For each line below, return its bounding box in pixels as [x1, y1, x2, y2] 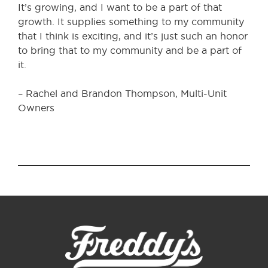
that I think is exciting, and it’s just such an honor [18, 31, 248, 41]
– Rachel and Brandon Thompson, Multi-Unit [18, 88, 227, 99]
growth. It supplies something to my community [18, 16, 244, 27]
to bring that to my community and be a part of [18, 45, 242, 56]
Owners [18, 102, 54, 113]
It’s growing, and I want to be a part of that [18, 2, 222, 13]
